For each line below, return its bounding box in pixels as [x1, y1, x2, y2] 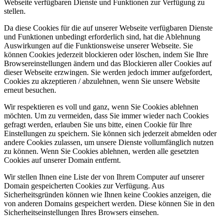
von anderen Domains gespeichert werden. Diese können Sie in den [4, 199, 215, 208]
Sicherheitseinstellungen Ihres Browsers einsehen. [4, 208, 159, 217]
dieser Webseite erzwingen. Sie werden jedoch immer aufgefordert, [4, 68, 212, 76]
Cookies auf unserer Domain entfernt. [4, 155, 121, 164]
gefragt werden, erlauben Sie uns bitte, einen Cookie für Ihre [4, 120, 192, 129]
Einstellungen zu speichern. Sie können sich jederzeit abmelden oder [4, 129, 217, 138]
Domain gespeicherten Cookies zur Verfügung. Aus [4, 181, 164, 190]
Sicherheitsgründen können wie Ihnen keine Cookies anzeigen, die [4, 190, 211, 199]
